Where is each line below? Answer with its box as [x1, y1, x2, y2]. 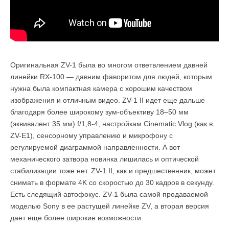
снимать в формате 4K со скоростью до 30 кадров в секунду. [10, 178, 214, 187]
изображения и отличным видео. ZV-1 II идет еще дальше [10, 96, 205, 104]
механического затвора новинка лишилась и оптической [10, 154, 199, 163]
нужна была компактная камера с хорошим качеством [10, 84, 192, 93]
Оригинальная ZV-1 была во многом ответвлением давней [10, 60, 208, 69]
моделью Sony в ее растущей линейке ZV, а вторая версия [10, 201, 209, 210]
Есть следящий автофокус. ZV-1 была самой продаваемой [10, 190, 208, 198]
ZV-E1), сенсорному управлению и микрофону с [10, 131, 173, 140]
